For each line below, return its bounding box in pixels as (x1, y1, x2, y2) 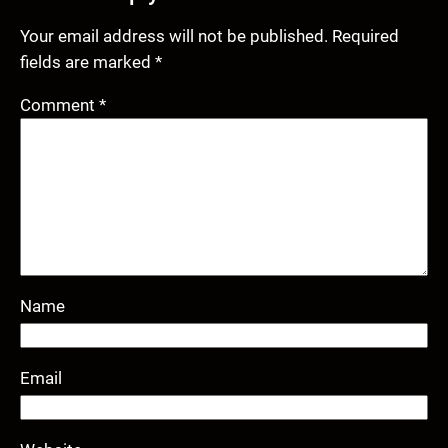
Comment (20, 94, 99, 115)
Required (332, 26, 399, 47)
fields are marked (20, 52, 155, 73)
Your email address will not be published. (20, 26, 328, 47)
